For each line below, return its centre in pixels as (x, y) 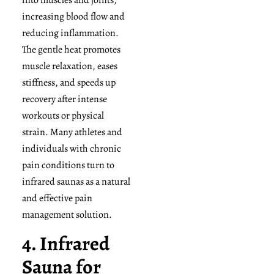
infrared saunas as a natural (76, 181)
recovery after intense (64, 99)
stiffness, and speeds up (68, 82)
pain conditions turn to (68, 165)
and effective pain (57, 198)
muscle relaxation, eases (69, 66)
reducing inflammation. (70, 33)
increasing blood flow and (73, 16)
